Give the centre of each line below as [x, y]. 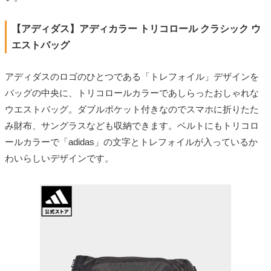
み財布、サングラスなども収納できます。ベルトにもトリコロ [132, 126]
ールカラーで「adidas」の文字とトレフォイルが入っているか [131, 142]
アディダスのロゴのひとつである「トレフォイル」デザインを [132, 77]
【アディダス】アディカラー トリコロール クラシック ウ [136, 29]
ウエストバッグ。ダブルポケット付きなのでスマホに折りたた [132, 109]
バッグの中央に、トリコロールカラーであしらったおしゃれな [132, 93]
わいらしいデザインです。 [59, 158]
